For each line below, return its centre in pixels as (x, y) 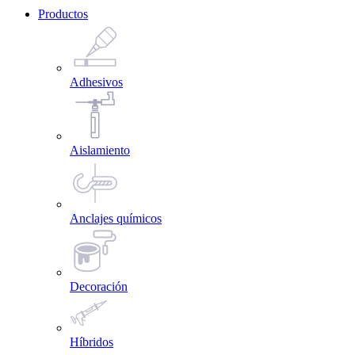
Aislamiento (100, 151)
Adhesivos (96, 82)
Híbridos (92, 342)
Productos (63, 14)
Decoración (99, 287)
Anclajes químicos (116, 219)
